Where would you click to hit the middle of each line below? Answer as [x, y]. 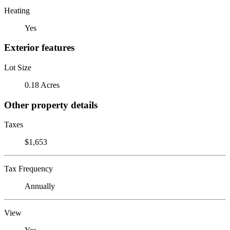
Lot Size [18, 67]
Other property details [51, 105]
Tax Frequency [28, 169]
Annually [40, 186]
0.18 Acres [42, 85]
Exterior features [39, 48]
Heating [17, 10]
